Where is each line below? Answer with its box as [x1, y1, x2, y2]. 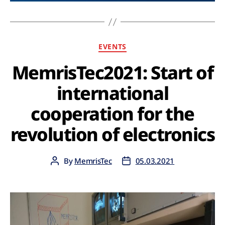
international [56, 80, 169, 105]
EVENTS [98, 42, 127, 52]
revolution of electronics [10, 122, 215, 147]
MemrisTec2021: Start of [12, 60, 213, 85]
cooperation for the [31, 101, 194, 126]
